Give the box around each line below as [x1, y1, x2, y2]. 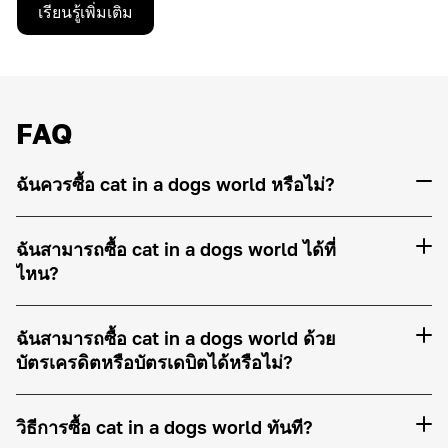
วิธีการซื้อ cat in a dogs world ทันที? [16, 416, 313, 438]
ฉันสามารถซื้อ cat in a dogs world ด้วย [16, 327, 336, 349]
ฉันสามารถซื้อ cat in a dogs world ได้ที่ [16, 238, 336, 260]
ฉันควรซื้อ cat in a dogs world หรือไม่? [16, 173, 335, 195]
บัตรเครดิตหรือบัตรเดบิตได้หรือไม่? [16, 351, 293, 373]
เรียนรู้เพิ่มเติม [38, 2, 133, 22]
